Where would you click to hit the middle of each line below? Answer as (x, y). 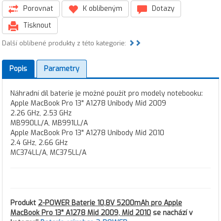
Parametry (62, 69)
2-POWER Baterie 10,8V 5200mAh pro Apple (110, 203)
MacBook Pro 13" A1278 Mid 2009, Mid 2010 (81, 213)
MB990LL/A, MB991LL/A (49, 123)
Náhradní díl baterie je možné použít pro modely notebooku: (107, 93)
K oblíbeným (102, 9)
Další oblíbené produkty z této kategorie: (65, 43)
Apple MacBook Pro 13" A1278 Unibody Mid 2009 (88, 103)
